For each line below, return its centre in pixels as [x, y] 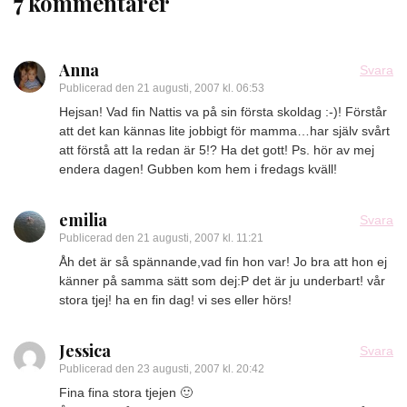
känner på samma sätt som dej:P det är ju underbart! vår [222, 281]
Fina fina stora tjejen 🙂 [126, 392]
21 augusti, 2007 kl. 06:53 [201, 88]
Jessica [85, 351]
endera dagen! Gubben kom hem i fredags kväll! [198, 169]
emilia [83, 220]
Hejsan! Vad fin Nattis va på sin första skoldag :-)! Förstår [223, 112]
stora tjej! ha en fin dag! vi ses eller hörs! [175, 300]
